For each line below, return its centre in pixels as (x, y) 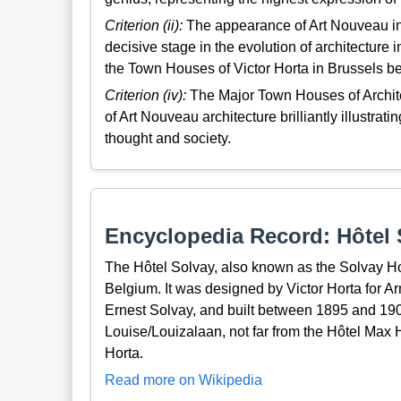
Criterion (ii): (143, 25)
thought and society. (167, 139)
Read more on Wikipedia (183, 380)
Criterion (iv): (145, 96)
